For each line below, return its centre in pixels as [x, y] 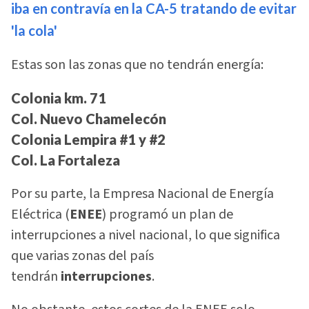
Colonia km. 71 [59, 98]
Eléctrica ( [40, 214]
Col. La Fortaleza [66, 160]
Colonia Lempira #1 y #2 [88, 140]
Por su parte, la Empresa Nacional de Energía [142, 193]
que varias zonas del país [82, 256]
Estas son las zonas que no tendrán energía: [137, 65]
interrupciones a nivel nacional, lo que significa [146, 235]
